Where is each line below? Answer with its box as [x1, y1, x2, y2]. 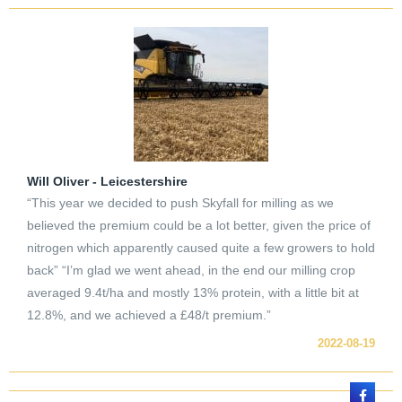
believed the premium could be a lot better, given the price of [27, 218, 371, 233]
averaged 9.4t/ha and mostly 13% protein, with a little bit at [27, 285, 359, 301]
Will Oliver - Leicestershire [27, 174, 188, 189]
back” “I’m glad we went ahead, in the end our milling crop [27, 263, 355, 278]
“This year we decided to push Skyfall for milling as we [27, 196, 334, 211]
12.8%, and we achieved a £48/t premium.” [27, 308, 271, 323]
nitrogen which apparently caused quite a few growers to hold [27, 240, 375, 256]
